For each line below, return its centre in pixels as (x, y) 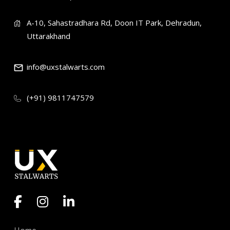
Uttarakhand (49, 36)
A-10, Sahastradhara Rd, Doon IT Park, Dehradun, (114, 23)
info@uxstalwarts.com (66, 67)
